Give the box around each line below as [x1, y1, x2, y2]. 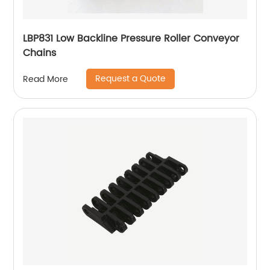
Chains [23, 45, 57, 61]
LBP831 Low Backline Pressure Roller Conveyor [23, 31, 240, 47]
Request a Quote [95, 72, 166, 86]
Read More [23, 72, 69, 86]
